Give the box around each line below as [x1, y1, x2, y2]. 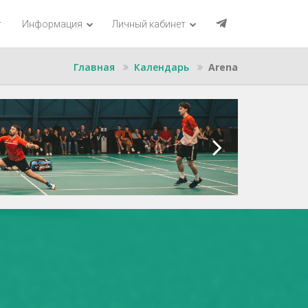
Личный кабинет [112, 19, 188, 30]
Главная [74, 60, 115, 74]
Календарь [134, 60, 189, 74]
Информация [22, 19, 85, 30]
